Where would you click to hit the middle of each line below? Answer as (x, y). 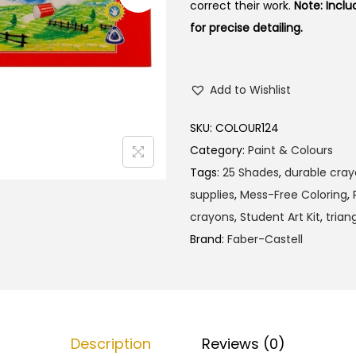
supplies (212, 195)
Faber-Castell (265, 239)
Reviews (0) (244, 344)
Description (111, 344)
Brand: (209, 239)
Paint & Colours (290, 150)
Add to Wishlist (250, 90)
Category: (219, 150)
